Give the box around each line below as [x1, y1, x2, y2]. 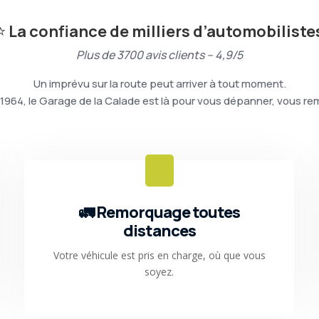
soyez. [145, 264, 174, 278]
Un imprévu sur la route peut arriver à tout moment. [33, 75, 286, 91]
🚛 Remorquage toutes [78, 201, 240, 223]
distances [122, 219, 196, 241]
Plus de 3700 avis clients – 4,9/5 [76, 46, 243, 63]
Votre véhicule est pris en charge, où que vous [53, 248, 266, 262]
